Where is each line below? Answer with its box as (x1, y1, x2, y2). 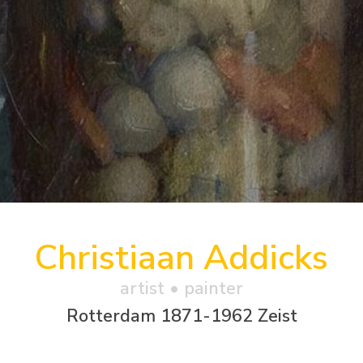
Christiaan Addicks (35, 233, 328, 281)
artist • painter (120, 275, 243, 301)
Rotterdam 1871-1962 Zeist (66, 303, 297, 328)
